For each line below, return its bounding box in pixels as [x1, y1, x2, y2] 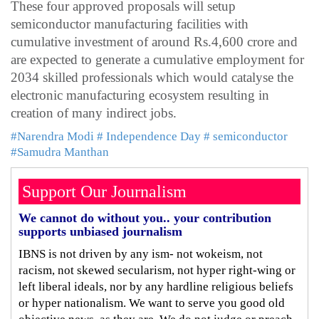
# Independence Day [97, 130, 201, 144]
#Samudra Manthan [11, 145, 109, 159]
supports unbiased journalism [19, 224, 182, 239]
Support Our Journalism [22, 182, 187, 202]
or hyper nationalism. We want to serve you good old [19, 296, 285, 310]
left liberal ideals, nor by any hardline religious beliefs [19, 280, 293, 294]
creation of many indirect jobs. [11, 105, 177, 121]
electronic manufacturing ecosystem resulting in [11, 88, 269, 103]
